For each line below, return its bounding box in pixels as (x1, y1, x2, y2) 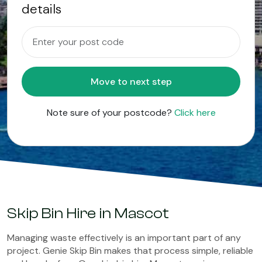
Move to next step (151, 75, 172, 88)
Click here (174, 106, 216, 119)
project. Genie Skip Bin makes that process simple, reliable (7, 244, 253, 257)
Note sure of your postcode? (46, 106, 174, 119)
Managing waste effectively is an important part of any (7, 232, 241, 244)
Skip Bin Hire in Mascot (7, 205, 169, 222)
